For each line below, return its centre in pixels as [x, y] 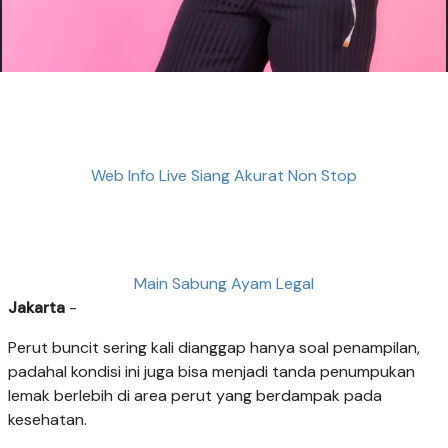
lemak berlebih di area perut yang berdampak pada [195, 396]
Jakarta [36, 308]
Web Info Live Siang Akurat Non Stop [224, 175]
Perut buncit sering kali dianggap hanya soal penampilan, [214, 348]
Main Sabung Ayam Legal [224, 284]
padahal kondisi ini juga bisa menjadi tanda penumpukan [211, 372]
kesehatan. [47, 420]
